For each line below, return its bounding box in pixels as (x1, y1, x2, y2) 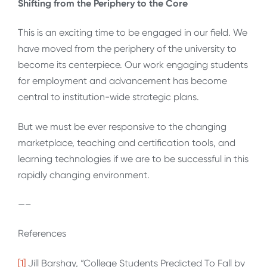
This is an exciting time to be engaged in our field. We (18, 27, 247, 39)
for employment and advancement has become (18, 75, 227, 87)
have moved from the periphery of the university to (18, 43, 237, 55)
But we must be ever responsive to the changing (18, 120, 226, 132)
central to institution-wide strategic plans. (18, 91, 199, 103)
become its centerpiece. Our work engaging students (18, 59, 248, 71)
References (18, 228, 66, 240)
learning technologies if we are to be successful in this (18, 153, 249, 164)
